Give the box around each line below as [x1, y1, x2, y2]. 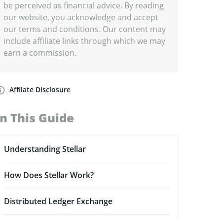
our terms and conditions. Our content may [3, 24, 166, 35]
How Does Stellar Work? [4, 170, 94, 181]
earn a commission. [3, 47, 76, 59]
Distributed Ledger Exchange [4, 196, 112, 207]
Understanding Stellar [4, 144, 86, 155]
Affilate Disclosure [7, 85, 71, 95]
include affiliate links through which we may [3, 36, 165, 47]
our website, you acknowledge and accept [3, 12, 158, 23]
